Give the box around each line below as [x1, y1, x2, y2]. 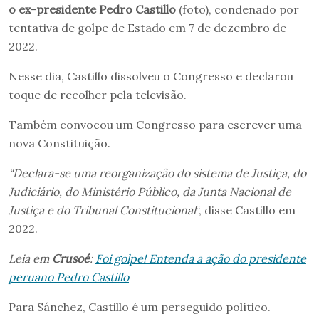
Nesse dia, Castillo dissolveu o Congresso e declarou [9, 69, 293, 84]
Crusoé [52, 251, 90, 266]
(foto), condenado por [176, 2, 299, 17]
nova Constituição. [9, 136, 110, 151]
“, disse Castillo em [196, 203, 296, 218]
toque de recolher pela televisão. [9, 88, 187, 103]
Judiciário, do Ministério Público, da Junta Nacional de [9, 184, 291, 199]
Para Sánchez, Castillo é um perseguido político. [9, 300, 271, 315]
